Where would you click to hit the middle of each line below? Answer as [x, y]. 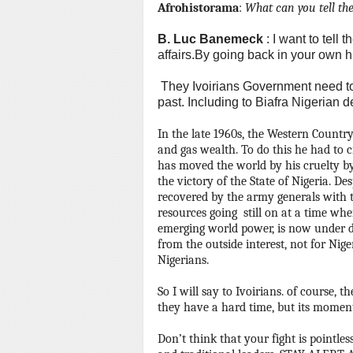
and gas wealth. [198, 150]
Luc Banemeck [218, 39]
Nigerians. [183, 260]
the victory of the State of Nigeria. [244, 181]
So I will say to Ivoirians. [221, 292]
